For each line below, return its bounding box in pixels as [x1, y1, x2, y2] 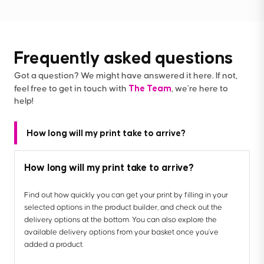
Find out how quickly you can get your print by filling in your [24, 190, 228, 199]
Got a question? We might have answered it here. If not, [14, 71, 237, 80]
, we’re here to [171, 84, 228, 93]
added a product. [24, 240, 85, 249]
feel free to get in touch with [14, 84, 128, 93]
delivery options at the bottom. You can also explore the [24, 215, 217, 224]
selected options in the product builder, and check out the [24, 203, 222, 212]
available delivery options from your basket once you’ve [24, 227, 219, 236]
